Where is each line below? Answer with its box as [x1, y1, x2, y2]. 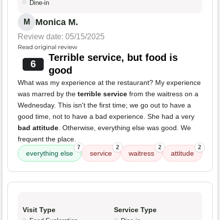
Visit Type [23, 206, 55, 214]
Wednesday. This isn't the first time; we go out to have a [18, 101, 191, 110]
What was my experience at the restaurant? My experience [18, 79, 201, 87]
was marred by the [18, 90, 78, 98]
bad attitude [18, 124, 58, 132]
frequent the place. [18, 135, 76, 143]
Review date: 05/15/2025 [18, 32, 105, 41]
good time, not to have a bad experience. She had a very [18, 112, 194, 121]
